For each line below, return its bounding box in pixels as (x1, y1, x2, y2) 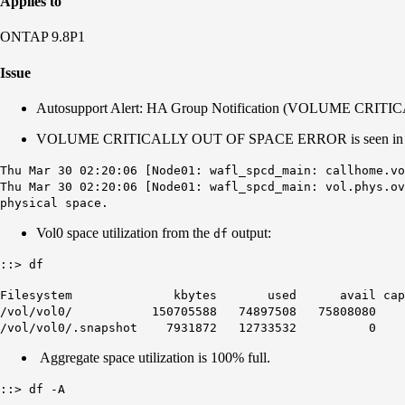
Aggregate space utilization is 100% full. (36, 349, 270, 365)
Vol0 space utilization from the (36, 224, 213, 240)
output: (228, 224, 271, 240)
